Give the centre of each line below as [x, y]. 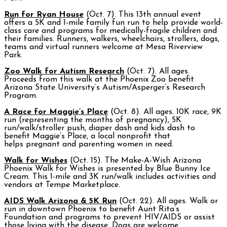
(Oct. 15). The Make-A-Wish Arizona [134, 161]
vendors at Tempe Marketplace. [62, 185]
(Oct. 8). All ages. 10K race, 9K [165, 112]
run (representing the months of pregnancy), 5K [93, 120]
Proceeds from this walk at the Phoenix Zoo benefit [99, 80]
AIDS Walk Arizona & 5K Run [60, 201]
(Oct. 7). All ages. [157, 72]
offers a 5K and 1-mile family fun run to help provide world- [113, 23]
